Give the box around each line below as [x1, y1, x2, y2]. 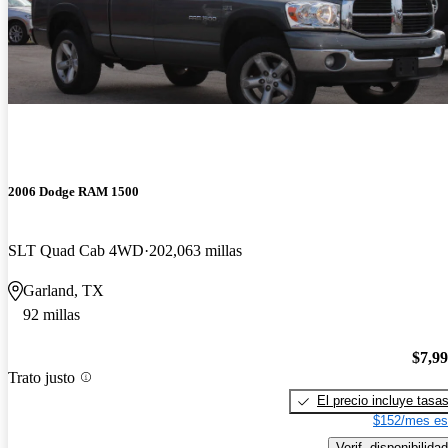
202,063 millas [149, 242, 242, 260]
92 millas [23, 306, 80, 324]
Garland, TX [23, 282, 104, 300]
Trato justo [8, 368, 75, 386]
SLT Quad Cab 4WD [8, 242, 144, 260]
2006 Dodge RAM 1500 [8, 184, 139, 200]
